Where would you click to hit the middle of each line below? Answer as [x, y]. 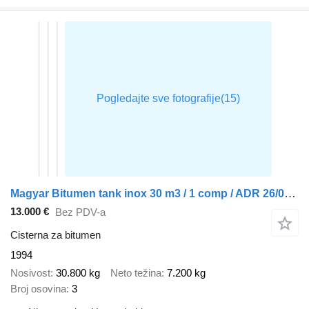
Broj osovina [38, 289]
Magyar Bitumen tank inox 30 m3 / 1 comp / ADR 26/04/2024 [290, 193]
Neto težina [136, 273]
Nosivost [30, 273]
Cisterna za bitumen [56, 235]
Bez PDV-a [80, 212]
